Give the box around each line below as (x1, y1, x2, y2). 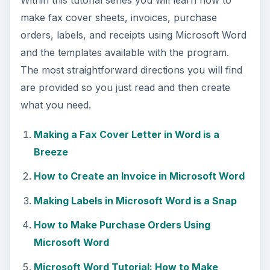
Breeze (33, 145, 68, 158)
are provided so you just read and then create (20, 81, 230, 93)
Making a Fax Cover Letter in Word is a (33, 128, 219, 140)
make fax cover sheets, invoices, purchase (20, 11, 217, 24)
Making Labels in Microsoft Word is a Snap (33, 194, 237, 207)
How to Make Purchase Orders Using (33, 219, 210, 231)
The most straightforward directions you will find (20, 63, 242, 76)
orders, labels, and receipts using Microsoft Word (20, 28, 246, 41)
